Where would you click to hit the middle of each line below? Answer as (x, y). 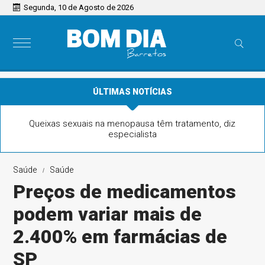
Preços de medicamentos (125, 192)
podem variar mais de (108, 214)
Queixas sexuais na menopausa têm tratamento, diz (132, 124)
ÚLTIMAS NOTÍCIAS (132, 92)
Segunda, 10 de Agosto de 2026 (79, 7)
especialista (132, 134)
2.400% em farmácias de (120, 237)
